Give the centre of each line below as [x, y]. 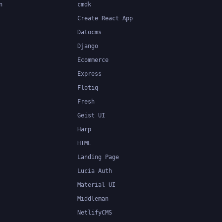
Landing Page [98, 157]
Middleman [93, 199]
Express [89, 74]
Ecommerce [93, 60]
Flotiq [88, 88]
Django [88, 46]
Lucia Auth [95, 171]
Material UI [96, 185]
